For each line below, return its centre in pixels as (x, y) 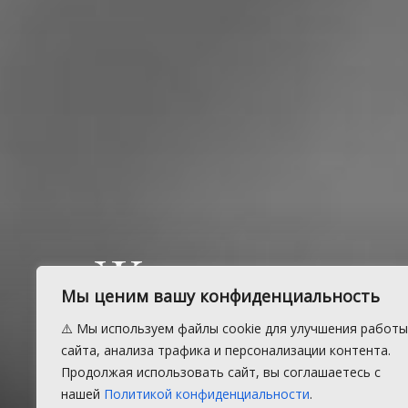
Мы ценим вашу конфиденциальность (220, 296)
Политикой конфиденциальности (207, 394)
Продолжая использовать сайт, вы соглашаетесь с (221, 372)
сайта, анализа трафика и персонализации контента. (226, 350)
